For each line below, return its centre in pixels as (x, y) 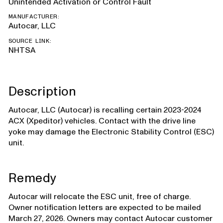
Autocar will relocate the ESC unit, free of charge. (99, 196)
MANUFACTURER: (34, 17)
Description (42, 91)
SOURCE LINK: (30, 41)
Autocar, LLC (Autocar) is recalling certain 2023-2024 (105, 110)
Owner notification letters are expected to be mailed (105, 207)
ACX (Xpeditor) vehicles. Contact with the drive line (102, 121)
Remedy (32, 178)
